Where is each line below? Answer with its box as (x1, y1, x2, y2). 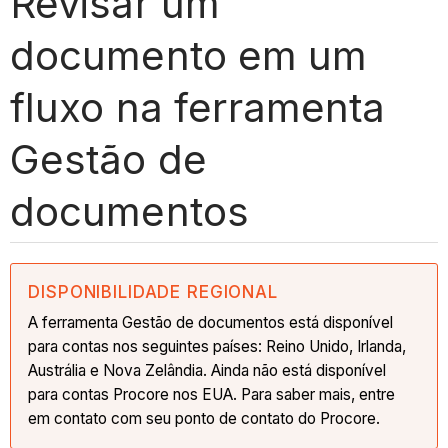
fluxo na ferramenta (10, 82, 385, 132)
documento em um (10, 30, 367, 80)
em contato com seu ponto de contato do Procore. (28, 408, 381, 428)
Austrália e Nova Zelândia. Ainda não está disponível (28, 360, 387, 380)
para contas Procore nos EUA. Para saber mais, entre (28, 384, 396, 404)
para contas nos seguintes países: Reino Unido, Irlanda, (28, 336, 407, 356)
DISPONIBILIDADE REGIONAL (28, 281, 278, 302)
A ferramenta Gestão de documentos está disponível (28, 312, 394, 332)
